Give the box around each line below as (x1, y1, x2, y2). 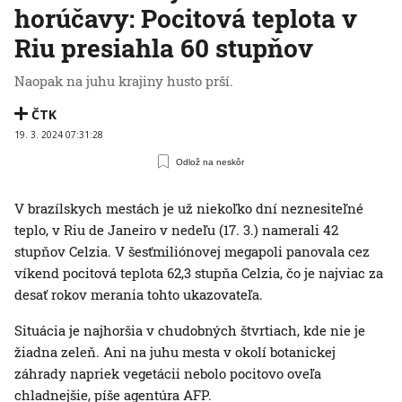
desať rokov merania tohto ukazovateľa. (14, 285, 263, 304)
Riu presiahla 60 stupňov (14, 31, 313, 66)
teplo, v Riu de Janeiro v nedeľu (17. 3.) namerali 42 (14, 221, 338, 240)
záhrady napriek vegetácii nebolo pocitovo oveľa (14, 364, 321, 383)
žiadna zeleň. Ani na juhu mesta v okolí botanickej (14, 343, 336, 362)
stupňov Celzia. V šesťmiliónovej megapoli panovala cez (14, 242, 370, 261)
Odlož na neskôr (176, 156, 245, 167)
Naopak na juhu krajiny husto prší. (14, 72, 233, 91)
